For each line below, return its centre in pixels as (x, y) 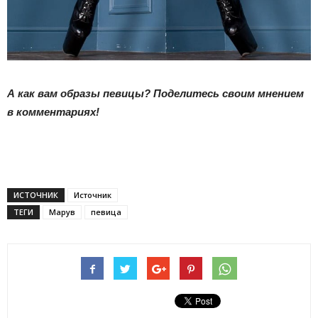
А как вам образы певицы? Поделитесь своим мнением (155, 93)
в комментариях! (53, 111)
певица (106, 212)
